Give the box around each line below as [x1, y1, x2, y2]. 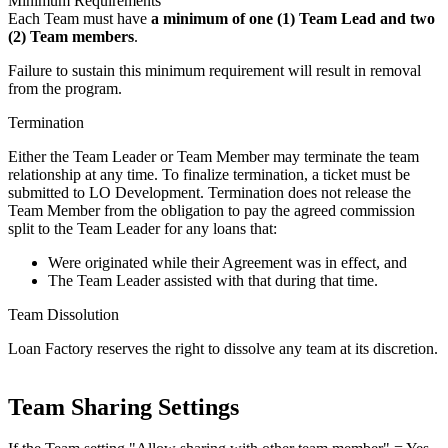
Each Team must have [8, 9, 151, 27]
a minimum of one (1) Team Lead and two [151, 9, 435, 27]
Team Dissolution [8, 305, 119, 323]
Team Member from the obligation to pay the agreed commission [8, 201, 415, 219]
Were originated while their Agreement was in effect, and [48, 253, 407, 271]
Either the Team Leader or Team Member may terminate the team [8, 147, 419, 165]
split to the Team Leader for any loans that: [8, 219, 277, 237]
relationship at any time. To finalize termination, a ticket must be [8, 165, 410, 183]
